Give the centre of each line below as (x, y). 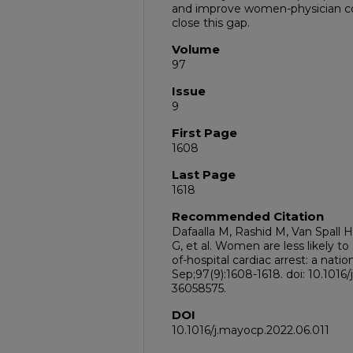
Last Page (204, 175)
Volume (196, 49)
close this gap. (211, 23)
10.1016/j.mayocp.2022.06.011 (251, 330)
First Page (204, 133)
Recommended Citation (248, 216)
